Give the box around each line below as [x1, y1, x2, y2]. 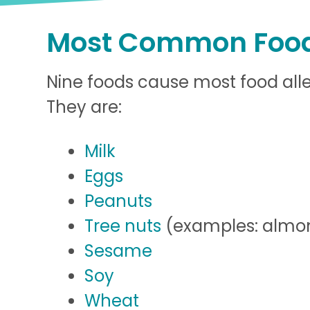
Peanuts [84, 189, 153, 212]
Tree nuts [84, 214, 162, 237]
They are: [46, 95, 122, 118]
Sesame [84, 239, 153, 262]
